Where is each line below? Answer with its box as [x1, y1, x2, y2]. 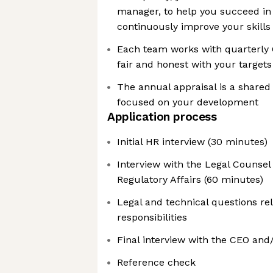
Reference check [117, 257, 196, 268]
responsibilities [117, 211, 187, 223]
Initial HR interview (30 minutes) [117, 136, 268, 147]
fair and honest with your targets [117, 58, 272, 70]
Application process [107, 110, 217, 124]
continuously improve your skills [117, 21, 271, 32]
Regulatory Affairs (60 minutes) [117, 174, 263, 185]
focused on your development [117, 96, 258, 108]
